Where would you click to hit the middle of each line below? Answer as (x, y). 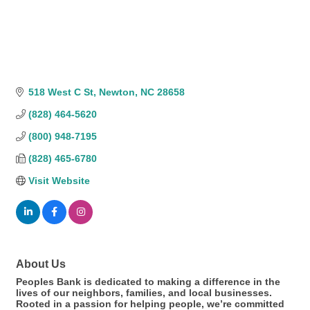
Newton (117, 92)
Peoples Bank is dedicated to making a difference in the (148, 282)
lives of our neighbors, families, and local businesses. (144, 293)
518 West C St (61, 92)
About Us (41, 264)
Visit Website (59, 181)
